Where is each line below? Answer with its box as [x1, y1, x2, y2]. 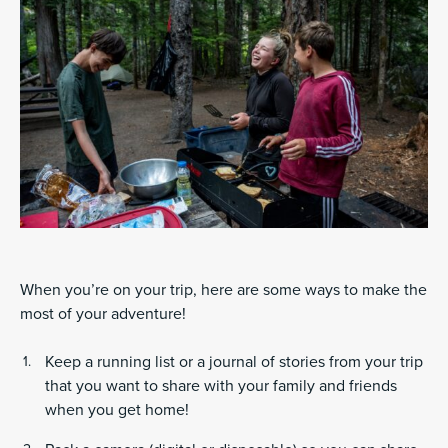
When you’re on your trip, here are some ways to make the [20, 280, 427, 301]
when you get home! [45, 400, 193, 421]
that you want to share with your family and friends [45, 376, 397, 397]
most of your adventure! [20, 304, 186, 325]
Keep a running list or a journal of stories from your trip [45, 352, 423, 373]
